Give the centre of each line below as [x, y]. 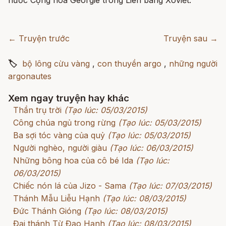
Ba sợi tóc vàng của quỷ [59, 135]
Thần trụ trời [37, 110]
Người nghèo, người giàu [60, 148]
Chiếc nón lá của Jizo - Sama [70, 186]
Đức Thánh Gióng [47, 211]
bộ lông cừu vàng [56, 64]
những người [193, 64]
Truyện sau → [191, 39]
